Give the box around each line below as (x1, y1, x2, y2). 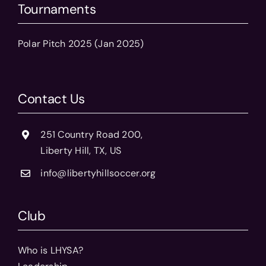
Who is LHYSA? (17, 243, 84, 256)
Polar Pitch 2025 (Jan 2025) (17, 37, 144, 50)
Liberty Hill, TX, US (40, 144, 122, 157)
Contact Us (17, 90, 85, 108)
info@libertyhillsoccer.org (40, 167, 156, 180)
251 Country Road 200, (40, 128, 143, 141)
